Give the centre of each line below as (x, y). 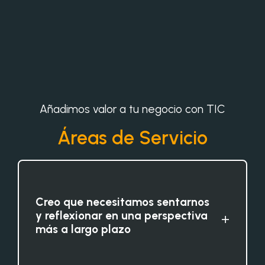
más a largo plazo (83, 229)
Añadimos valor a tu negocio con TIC (132, 109)
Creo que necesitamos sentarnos (122, 202)
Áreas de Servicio (132, 138)
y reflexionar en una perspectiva (122, 215)
